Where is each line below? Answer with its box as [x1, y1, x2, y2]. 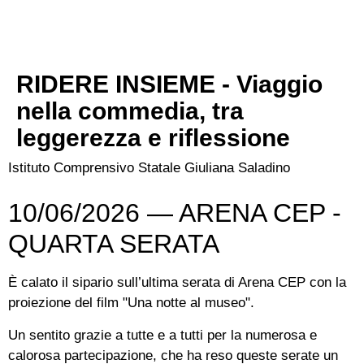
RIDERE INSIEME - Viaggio [16, 71, 323, 98]
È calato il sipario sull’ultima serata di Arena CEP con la [8, 275, 346, 291]
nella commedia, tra [16, 97, 244, 125]
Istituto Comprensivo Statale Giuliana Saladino [8, 160, 290, 176]
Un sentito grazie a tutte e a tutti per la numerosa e [8, 327, 317, 343]
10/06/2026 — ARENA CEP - [8, 198, 341, 228]
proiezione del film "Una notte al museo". [8, 295, 254, 311]
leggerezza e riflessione [16, 124, 290, 152]
